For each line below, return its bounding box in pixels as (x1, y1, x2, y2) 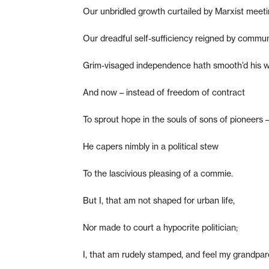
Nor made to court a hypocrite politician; (83, 222, 238, 233)
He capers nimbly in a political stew (83, 141, 219, 152)
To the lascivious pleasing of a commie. (83, 168, 233, 179)
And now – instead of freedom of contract (83, 86, 245, 98)
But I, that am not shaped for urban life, (83, 195, 235, 206)
